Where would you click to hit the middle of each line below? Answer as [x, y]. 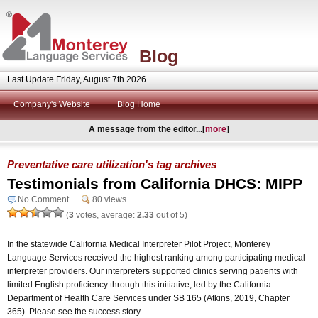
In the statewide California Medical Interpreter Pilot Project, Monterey [139, 244]
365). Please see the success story [74, 311]
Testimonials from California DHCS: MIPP [155, 183]
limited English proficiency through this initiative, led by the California [139, 284]
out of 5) [171, 215]
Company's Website [52, 104]
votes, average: [105, 215]
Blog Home [139, 104]
